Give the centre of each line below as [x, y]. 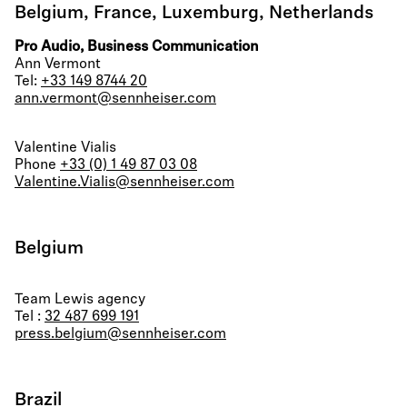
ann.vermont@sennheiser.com [115, 99]
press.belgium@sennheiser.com [120, 334]
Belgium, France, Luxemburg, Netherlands [194, 14]
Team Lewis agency [80, 300]
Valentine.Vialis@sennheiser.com [124, 183]
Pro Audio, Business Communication [137, 47]
